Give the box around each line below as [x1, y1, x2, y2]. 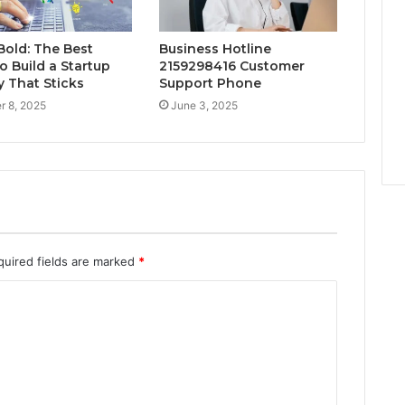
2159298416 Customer [158, 57, 305, 74]
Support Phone [158, 74, 261, 91]
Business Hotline [158, 40, 271, 57]
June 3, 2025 [170, 98, 238, 112]
